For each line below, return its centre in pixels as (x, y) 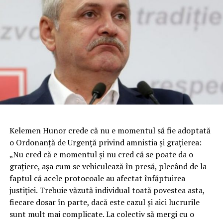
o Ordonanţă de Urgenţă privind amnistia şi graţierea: (105, 143)
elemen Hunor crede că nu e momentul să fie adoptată (112, 131)
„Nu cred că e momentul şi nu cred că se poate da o (101, 155)
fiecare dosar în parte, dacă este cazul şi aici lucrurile (104, 202)
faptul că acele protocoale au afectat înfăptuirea (97, 178)
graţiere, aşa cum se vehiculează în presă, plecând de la (108, 167)
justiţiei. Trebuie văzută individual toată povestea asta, (107, 190)
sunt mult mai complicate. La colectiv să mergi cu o (102, 214)
